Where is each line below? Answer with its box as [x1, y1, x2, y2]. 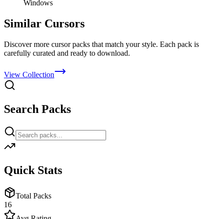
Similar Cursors [4, 17, 85, 30]
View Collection [4, 70, 54, 79]
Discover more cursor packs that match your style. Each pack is [4, 40, 199, 48]
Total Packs [16, 191, 51, 200]
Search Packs [4, 102, 71, 115]
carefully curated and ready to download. [4, 48, 130, 57]
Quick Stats [4, 163, 62, 176]
